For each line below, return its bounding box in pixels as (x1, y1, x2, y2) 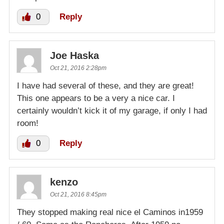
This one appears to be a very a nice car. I (17, 93, 175, 103)
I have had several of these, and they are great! (17, 81, 194, 91)
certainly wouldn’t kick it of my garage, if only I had (17, 106, 207, 116)
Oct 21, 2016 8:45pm (50, 191, 106, 198)
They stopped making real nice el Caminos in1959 (17, 207, 203, 217)
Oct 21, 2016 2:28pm (50, 64, 106, 72)
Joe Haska (50, 50, 99, 61)
